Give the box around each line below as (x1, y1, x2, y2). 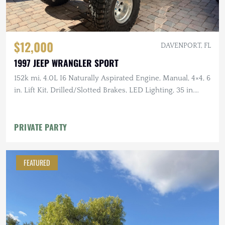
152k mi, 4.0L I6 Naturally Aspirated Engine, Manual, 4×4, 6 (14, 73, 210, 82)
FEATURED (24, 157, 50, 168)
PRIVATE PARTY (14, 121, 67, 133)
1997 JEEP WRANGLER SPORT (14, 56, 119, 69)
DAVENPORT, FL (161, 41, 211, 50)
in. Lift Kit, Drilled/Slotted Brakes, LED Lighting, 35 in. (14, 85, 194, 94)
